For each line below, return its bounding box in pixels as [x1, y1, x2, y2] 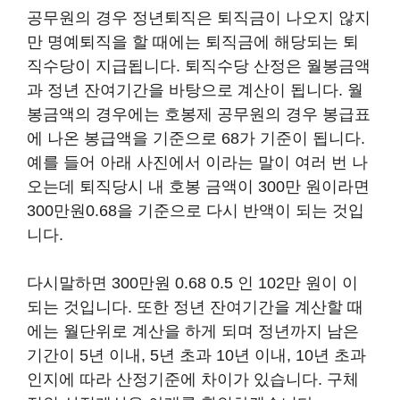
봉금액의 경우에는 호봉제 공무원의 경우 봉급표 [27, 104, 371, 123]
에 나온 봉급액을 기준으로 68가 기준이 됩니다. [27, 129, 365, 147]
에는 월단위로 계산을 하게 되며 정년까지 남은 [27, 321, 359, 340]
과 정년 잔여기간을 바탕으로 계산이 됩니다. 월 [27, 80, 363, 99]
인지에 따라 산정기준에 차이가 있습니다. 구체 [27, 370, 359, 388]
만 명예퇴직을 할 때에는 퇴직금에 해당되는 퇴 [27, 32, 359, 51]
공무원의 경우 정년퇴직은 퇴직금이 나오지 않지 [27, 8, 371, 27]
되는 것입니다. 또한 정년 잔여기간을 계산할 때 [27, 297, 363, 316]
